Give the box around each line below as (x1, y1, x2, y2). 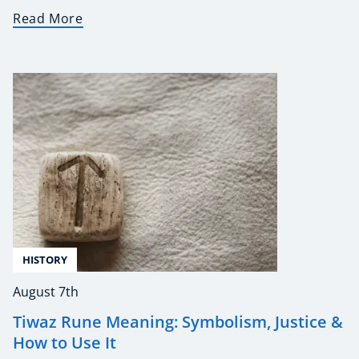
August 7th (13, 282, 79, 301)
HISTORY (22, 252, 67, 267)
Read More (13, 10, 83, 28)
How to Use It (13, 331, 116, 353)
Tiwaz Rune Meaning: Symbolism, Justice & (13, 310, 343, 333)
